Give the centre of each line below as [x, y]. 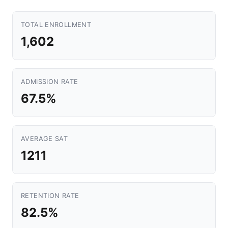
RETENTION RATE [50, 196]
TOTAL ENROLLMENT [56, 25]
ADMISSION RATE [50, 82]
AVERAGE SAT [45, 139]
